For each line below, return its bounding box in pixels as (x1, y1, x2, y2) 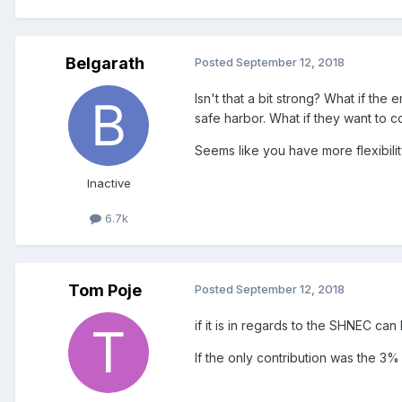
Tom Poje (68, 280, 142, 300)
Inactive (86, 175, 131, 190)
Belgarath (66, 53, 144, 73)
